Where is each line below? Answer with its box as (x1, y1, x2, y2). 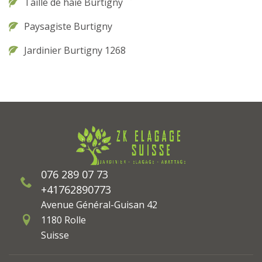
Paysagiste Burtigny (24, 20, 112, 33)
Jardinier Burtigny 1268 (24, 44, 126, 57)
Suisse (41, 228, 69, 242)
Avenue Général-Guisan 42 (41, 198, 157, 211)
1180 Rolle (41, 213, 86, 226)
